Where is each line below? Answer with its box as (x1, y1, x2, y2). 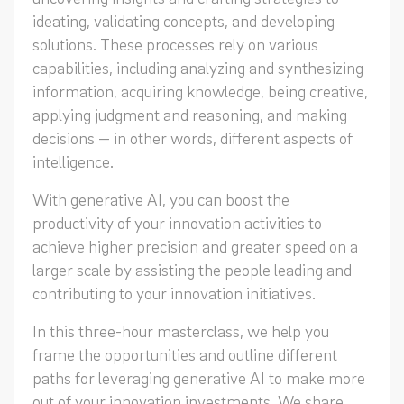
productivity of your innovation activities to (32, 212, 322, 233)
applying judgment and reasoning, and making (32, 104, 347, 124)
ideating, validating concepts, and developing (32, 10, 335, 31)
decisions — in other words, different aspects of (32, 127, 353, 148)
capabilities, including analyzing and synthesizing (32, 57, 363, 78)
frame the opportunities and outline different (32, 344, 337, 364)
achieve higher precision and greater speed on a (32, 235, 358, 256)
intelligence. (32, 151, 114, 171)
